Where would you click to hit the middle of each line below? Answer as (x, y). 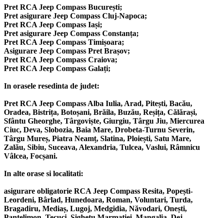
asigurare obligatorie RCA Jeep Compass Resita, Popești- (98, 191)
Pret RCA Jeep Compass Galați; (57, 69)
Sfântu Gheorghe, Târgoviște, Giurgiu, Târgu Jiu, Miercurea (104, 121)
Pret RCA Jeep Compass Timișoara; (64, 42)
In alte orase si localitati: (44, 174)
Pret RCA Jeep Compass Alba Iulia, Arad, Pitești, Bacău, (98, 104)
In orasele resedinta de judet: (52, 86)
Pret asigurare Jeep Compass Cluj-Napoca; (75, 16)
